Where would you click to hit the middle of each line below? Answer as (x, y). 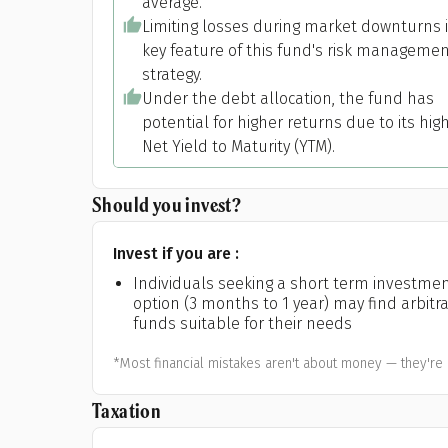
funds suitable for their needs (242, 323)
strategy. (172, 74)
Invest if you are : (176, 253)
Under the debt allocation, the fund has (288, 98)
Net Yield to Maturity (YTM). (238, 146)
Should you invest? (167, 204)
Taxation (127, 410)
